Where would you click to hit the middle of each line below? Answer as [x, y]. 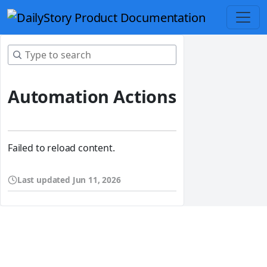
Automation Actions [92, 96]
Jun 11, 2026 [97, 179]
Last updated [45, 179]
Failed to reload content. [61, 148]
